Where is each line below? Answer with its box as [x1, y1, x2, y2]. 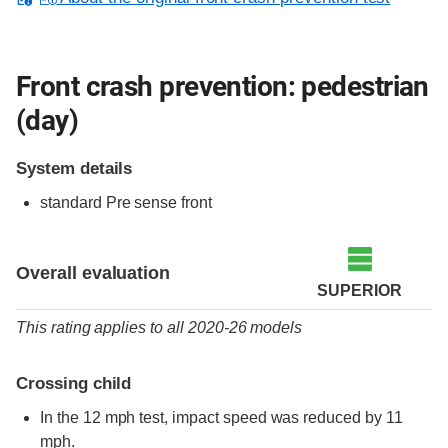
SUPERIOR [317, 281, 402, 299]
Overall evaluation [16, 263, 171, 284]
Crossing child [16, 374, 132, 394]
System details [16, 159, 133, 179]
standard [40, 194, 102, 212]
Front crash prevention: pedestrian [16, 69, 429, 103]
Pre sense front [101, 194, 212, 212]
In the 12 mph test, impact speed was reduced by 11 [40, 409, 403, 427]
